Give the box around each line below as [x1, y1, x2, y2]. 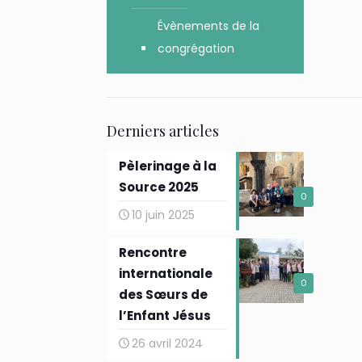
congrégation [157, 40, 234, 57]
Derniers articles [106, 121, 219, 141]
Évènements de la [157, 18, 259, 34]
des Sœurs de [118, 286, 208, 303]
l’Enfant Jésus [118, 307, 211, 324]
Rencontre [118, 244, 187, 261]
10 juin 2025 [131, 207, 195, 223]
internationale [118, 265, 213, 282]
